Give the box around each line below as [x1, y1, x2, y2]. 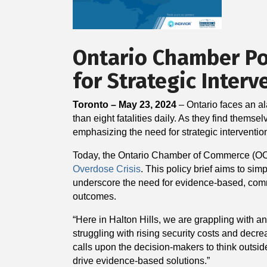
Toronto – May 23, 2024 [73, 99, 176, 110]
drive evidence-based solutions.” [73, 255, 212, 266]
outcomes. [73, 191, 116, 201]
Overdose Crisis [73, 163, 141, 174]
